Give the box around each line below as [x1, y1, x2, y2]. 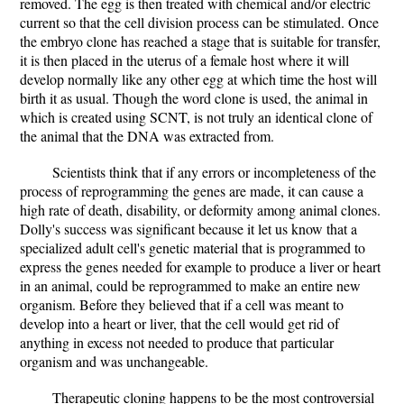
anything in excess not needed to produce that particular [20, 333, 334, 352]
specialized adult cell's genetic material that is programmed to [20, 238, 365, 257]
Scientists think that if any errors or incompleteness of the [52, 162, 376, 181]
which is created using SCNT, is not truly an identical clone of [20, 107, 372, 126]
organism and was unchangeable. [20, 352, 208, 371]
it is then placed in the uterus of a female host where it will [20, 50, 349, 69]
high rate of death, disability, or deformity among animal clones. [20, 200, 381, 219]
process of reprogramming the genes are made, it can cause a [20, 181, 363, 200]
